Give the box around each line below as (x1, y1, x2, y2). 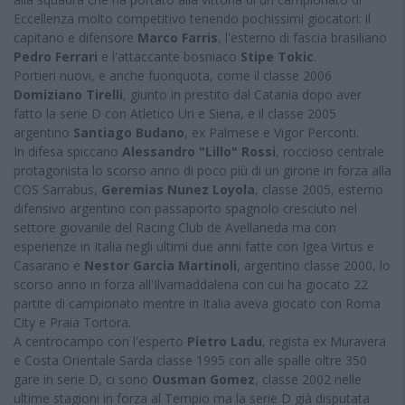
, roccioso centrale (276, 143, 384, 160)
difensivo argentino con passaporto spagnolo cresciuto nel (14, 200, 357, 217)
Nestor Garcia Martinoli (84, 257, 237, 274)
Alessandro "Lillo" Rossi (122, 143, 276, 160)
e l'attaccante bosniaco (98, 48, 240, 65)
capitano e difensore (14, 29, 137, 46)
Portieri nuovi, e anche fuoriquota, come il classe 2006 (14, 67, 332, 84)
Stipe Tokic (240, 48, 314, 65)
